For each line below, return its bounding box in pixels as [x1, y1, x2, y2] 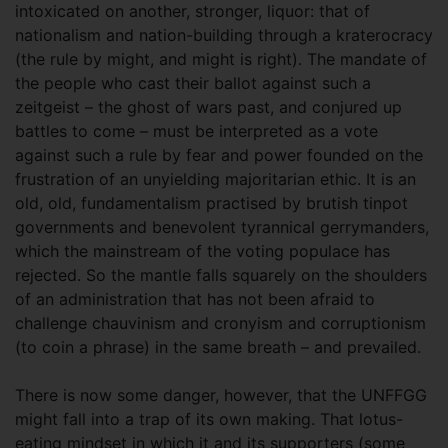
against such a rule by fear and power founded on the [15, 145, 423, 165]
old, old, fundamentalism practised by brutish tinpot [15, 193, 408, 213]
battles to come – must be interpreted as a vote [15, 121, 378, 141]
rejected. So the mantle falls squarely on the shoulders [15, 265, 427, 285]
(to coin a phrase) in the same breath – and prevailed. [15, 337, 421, 357]
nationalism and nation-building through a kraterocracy [15, 25, 433, 45]
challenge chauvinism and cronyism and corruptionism [15, 313, 426, 333]
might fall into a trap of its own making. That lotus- [15, 409, 403, 429]
